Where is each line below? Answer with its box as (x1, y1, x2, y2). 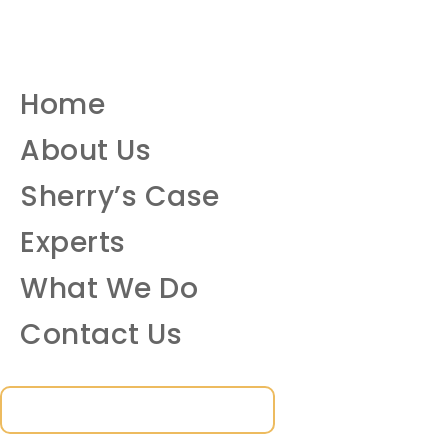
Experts (20, 222, 126, 262)
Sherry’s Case (20, 176, 220, 216)
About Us (20, 130, 151, 170)
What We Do (20, 268, 198, 308)
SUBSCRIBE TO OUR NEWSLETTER (26, 393, 249, 426)
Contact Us (20, 314, 182, 354)
